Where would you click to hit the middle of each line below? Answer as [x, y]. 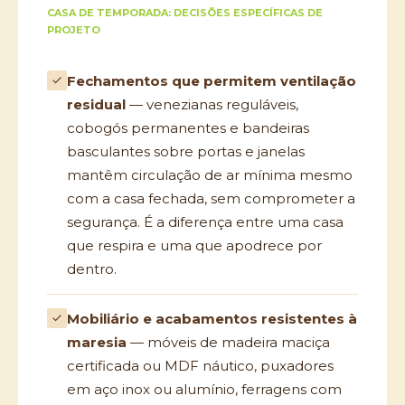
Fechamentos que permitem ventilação [212, 81]
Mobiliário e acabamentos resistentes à [212, 319]
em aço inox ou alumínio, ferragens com [204, 389]
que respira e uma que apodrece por [194, 245]
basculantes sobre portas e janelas [186, 151]
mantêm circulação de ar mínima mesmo [210, 175]
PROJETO [74, 30]
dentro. [92, 269]
